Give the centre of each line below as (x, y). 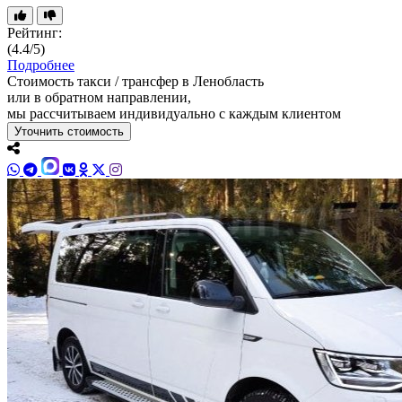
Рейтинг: (35, 32)
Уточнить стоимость (69, 131)
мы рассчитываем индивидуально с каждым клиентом (174, 113)
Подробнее (41, 65)
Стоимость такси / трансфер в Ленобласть (135, 81)
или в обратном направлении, (99, 97)
